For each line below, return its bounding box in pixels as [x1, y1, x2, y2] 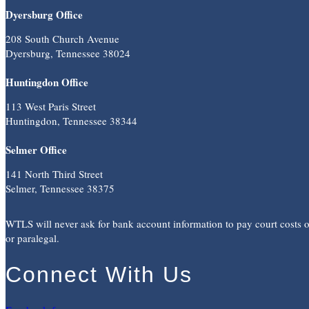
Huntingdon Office [6, 74, 88, 90]
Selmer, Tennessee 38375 [6, 181, 114, 195]
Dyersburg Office [6, 6, 83, 22]
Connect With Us [6, 262, 192, 288]
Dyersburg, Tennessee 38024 [6, 46, 130, 60]
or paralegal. [6, 230, 59, 245]
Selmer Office [6, 141, 67, 157]
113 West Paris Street [6, 99, 96, 113]
